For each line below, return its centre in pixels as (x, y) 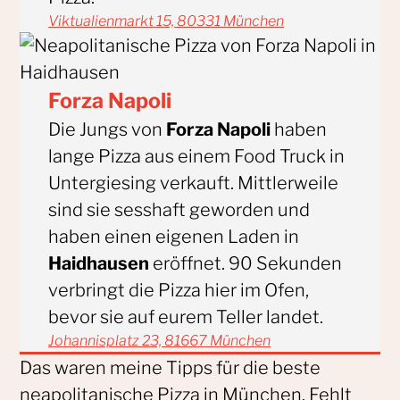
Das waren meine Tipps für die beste (170, 367)
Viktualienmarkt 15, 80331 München (167, 21)
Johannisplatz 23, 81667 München (160, 340)
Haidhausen (99, 263)
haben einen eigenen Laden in (174, 236)
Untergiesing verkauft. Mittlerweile (194, 183)
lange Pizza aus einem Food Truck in (197, 156)
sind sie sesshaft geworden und (179, 209)
